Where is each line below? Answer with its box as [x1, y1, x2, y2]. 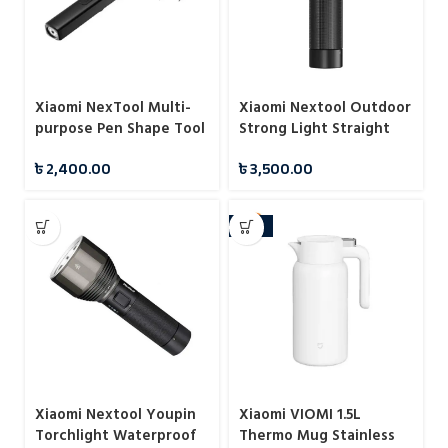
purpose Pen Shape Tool [35, 115, 205, 141]
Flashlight [239, 136, 308, 162]
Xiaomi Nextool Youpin [35, 401, 196, 427]
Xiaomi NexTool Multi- [35, 94, 191, 120]
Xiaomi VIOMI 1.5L [239, 401, 361, 427]
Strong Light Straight [239, 115, 390, 141]
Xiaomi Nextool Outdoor [239, 94, 411, 120]
